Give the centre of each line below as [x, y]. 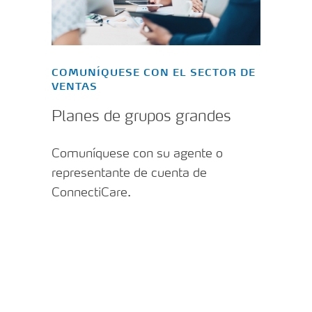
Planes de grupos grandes [141, 117]
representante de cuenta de [129, 174]
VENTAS [75, 87]
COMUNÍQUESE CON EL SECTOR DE [154, 73]
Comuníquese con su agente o [137, 154]
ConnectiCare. [91, 193]
